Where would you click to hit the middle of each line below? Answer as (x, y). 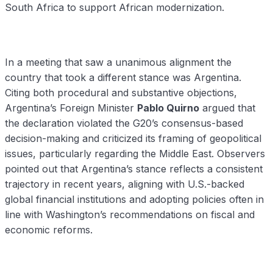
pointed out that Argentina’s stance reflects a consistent (134, 169)
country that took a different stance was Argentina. (123, 78)
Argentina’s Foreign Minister (71, 108)
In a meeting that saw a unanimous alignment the (118, 62)
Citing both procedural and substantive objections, (121, 93)
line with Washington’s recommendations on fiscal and (130, 215)
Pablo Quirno (168, 108)
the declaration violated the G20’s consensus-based (124, 123)
